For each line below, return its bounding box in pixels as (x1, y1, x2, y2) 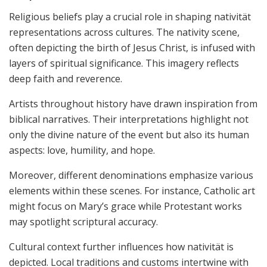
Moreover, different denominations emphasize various (9, 169, 253, 182)
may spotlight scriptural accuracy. (9, 215, 158, 229)
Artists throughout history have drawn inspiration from (9, 97, 257, 111)
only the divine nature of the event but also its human (9, 128, 249, 142)
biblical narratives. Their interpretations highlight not (9, 113, 249, 126)
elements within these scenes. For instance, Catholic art (9, 184, 255, 198)
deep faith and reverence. (9, 72, 122, 86)
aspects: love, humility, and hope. (9, 144, 155, 157)
